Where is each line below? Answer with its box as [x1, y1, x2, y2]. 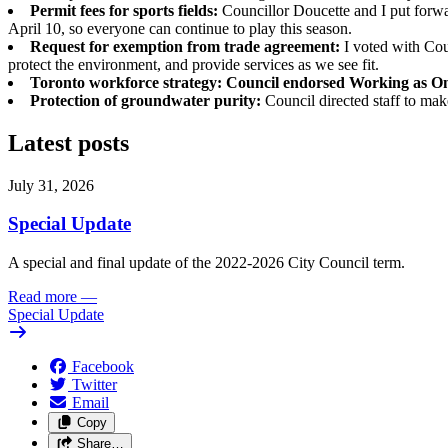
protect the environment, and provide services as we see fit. [8, 55, 379, 73]
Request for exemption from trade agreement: [30, 37, 344, 55]
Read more [8, 288, 77, 306]
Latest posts [8, 129, 129, 156]
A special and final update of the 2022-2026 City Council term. [8, 254, 405, 272]
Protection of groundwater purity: [30, 91, 265, 109]
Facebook [72, 358, 134, 376]
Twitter [72, 376, 117, 394]
